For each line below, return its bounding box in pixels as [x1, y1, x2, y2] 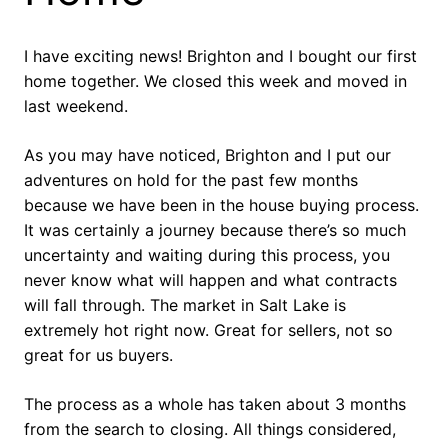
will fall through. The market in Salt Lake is [24, 295, 346, 316]
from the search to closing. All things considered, [24, 419, 396, 440]
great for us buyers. [24, 345, 173, 366]
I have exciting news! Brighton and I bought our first [24, 46, 417, 67]
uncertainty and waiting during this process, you [24, 245, 390, 266]
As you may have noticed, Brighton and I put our [24, 145, 391, 166]
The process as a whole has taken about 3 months [24, 394, 406, 415]
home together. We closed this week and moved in [24, 71, 407, 92]
